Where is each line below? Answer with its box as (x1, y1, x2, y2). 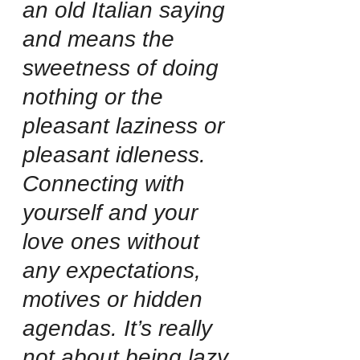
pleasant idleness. (22, 141, 212, 167)
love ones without (22, 228, 206, 254)
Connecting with (22, 170, 191, 196)
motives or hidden (22, 286, 209, 312)
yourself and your (22, 199, 204, 225)
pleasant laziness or (22, 112, 231, 138)
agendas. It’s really (22, 315, 219, 341)
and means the (22, 26, 181, 51)
